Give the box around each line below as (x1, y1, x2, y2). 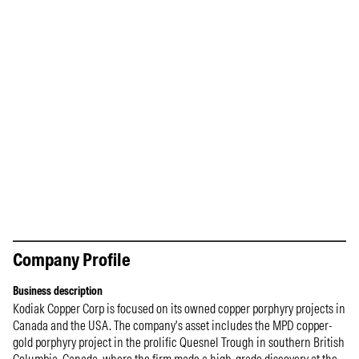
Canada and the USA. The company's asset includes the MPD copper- (13, 317, 333, 333)
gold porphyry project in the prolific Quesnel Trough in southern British (13, 334, 345, 350)
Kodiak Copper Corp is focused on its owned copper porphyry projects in (13, 301, 345, 317)
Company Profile (13, 248, 131, 271)
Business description (13, 284, 103, 298)
